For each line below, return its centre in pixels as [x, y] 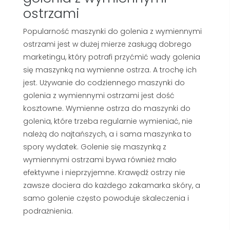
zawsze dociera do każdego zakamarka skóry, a [112, 186]
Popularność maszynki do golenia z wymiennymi [112, 32]
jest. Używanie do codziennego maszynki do [104, 83]
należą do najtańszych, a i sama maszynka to [107, 134]
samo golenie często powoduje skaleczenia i [106, 198]
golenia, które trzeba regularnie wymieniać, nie [108, 121]
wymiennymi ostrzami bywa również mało [100, 160]
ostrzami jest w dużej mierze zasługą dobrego [107, 44]
